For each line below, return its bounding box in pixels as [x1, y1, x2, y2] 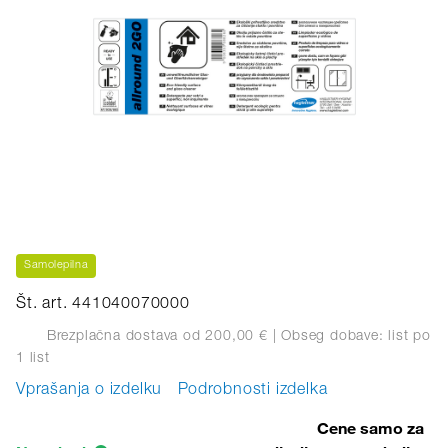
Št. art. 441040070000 [16, 297, 190, 313]
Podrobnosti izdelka [178, 383, 328, 399]
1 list [16, 352, 50, 366]
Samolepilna [24, 260, 89, 271]
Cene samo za [317, 418, 424, 438]
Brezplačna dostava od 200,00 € [42, 329, 268, 344]
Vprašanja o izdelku [16, 383, 163, 399]
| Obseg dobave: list [267, 329, 409, 344]
